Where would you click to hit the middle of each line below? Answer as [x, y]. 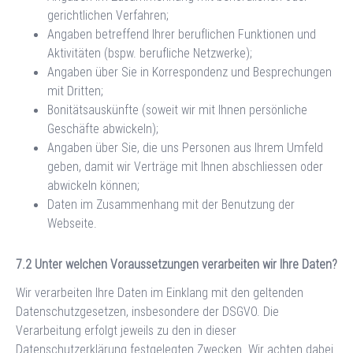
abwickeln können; [93, 185]
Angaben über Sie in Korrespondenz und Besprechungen [190, 72]
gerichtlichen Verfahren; [108, 15]
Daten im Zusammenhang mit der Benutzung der [171, 204]
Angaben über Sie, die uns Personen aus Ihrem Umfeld [185, 147]
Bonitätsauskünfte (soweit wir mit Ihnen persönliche [177, 110]
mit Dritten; [75, 91]
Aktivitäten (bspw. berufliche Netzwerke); [150, 53]
